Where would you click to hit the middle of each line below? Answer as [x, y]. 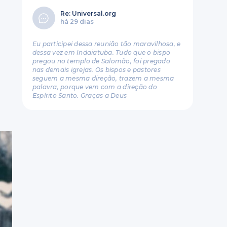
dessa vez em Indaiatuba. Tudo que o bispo [101, 52]
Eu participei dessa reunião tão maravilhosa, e [106, 44]
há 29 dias [77, 22]
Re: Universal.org [88, 13]
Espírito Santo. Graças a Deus [80, 96]
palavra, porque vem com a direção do [94, 87]
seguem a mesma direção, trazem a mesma [103, 78]
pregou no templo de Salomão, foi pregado [101, 61]
